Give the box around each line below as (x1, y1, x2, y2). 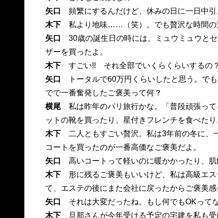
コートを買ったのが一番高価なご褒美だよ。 (45, 143, 201, 152)
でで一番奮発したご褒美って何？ (45, 89, 162, 97)
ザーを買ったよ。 (45, 48, 108, 56)
